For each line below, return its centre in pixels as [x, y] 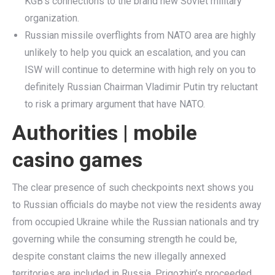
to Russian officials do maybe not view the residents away [137, 205]
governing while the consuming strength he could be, [125, 239]
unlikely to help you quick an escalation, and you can [135, 52]
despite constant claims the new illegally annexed [119, 256]
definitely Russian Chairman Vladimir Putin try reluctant [141, 87]
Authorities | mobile [105, 133]
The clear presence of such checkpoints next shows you [133, 188]
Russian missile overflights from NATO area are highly [140, 35]
